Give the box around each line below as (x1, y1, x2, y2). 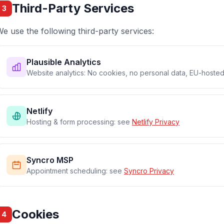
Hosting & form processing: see (26, 117, 132, 126)
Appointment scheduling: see (26, 166, 124, 175)
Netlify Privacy (132, 117, 179, 126)
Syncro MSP (26, 155, 73, 165)
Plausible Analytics (26, 57, 101, 67)
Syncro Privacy (124, 166, 174, 175)
